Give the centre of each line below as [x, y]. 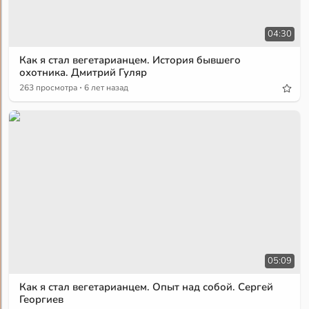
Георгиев [42, 299]
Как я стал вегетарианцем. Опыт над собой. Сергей [147, 287]
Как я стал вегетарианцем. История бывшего [130, 60]
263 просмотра [49, 88]
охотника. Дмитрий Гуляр [83, 73]
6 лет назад [107, 88]
